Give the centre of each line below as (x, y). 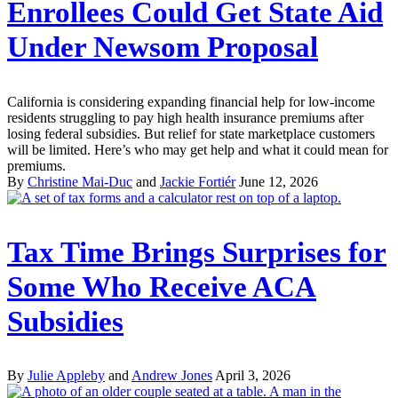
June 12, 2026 (279, 181)
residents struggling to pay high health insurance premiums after (185, 117)
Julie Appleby (66, 376)
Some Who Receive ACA (162, 287)
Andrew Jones (172, 376)
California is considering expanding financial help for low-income (191, 101)
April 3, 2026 (253, 376)
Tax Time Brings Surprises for (197, 252)
